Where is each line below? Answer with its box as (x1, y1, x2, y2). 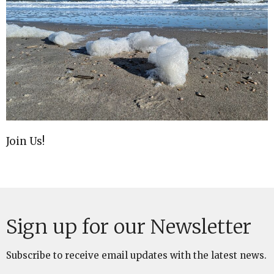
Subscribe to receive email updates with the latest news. (6, 250, 267, 262)
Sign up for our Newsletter (6, 215, 251, 240)
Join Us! (6, 135, 45, 149)
